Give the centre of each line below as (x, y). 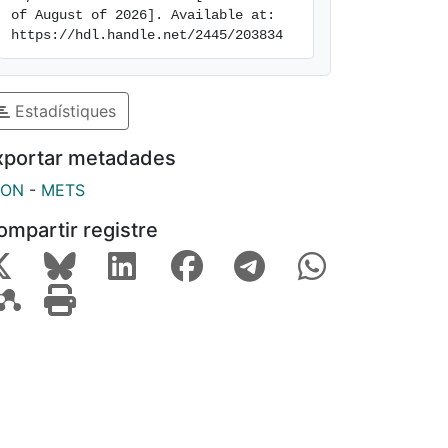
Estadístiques (63, 110)
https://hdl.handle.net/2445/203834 (147, 35)
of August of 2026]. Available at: (143, 15)
